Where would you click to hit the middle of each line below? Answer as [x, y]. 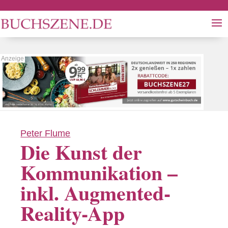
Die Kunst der [81, 152]
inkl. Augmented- [96, 192]
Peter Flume [46, 133]
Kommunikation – [99, 172]
